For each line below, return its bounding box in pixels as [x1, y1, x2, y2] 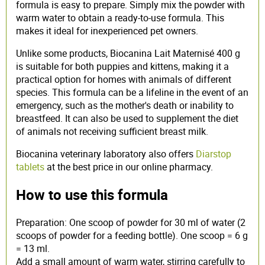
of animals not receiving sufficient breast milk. [16, 124, 208, 138]
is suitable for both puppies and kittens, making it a [16, 59, 229, 73]
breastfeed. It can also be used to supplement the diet [16, 111, 238, 125]
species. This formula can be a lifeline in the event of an [16, 85, 248, 99]
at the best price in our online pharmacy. [44, 160, 213, 173]
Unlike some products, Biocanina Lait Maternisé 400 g [16, 46, 240, 60]
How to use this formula [16, 185, 168, 204]
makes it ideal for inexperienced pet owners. [16, 24, 198, 37]
